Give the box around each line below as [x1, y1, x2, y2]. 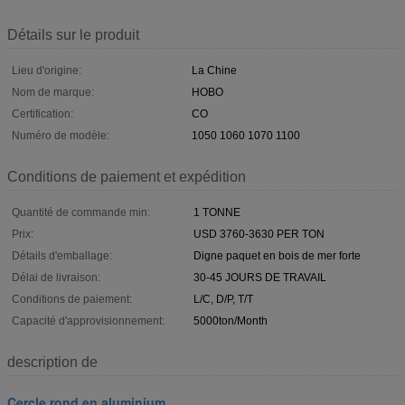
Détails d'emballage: [12, 249, 112, 262]
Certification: [12, 107, 73, 120]
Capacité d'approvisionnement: [12, 314, 165, 327]
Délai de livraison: [12, 270, 100, 284]
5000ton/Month [193, 314, 268, 327]
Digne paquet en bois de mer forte [193, 249, 361, 262]
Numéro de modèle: [12, 128, 109, 142]
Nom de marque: [12, 85, 94, 99]
